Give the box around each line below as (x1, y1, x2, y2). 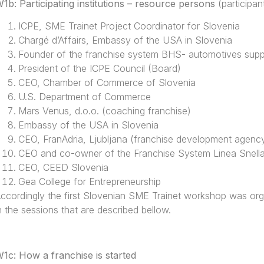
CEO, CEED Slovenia (18, 161, 108, 174)
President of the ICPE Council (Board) (18, 62, 181, 75)
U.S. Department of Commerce (18, 91, 151, 103)
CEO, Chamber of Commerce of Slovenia (18, 77, 196, 89)
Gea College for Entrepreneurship (18, 176, 161, 188)
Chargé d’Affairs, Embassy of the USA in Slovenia (18, 34, 232, 47)
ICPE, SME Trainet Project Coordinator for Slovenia (18, 20, 240, 32)
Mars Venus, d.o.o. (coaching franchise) (18, 105, 191, 117)
